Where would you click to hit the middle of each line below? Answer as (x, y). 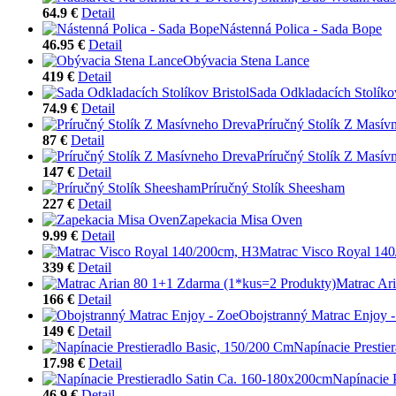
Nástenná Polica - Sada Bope (301, 28)
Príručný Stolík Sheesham (273, 187)
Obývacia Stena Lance (246, 60)
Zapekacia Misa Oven (241, 219)
